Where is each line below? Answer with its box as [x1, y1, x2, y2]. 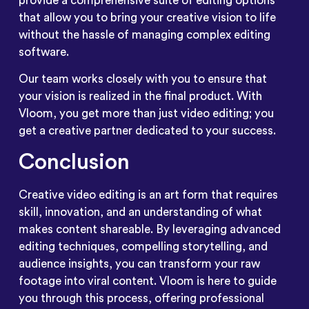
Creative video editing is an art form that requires [18, 189, 278, 201]
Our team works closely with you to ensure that [18, 72, 267, 85]
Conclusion [18, 151, 130, 174]
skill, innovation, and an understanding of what [18, 206, 262, 219]
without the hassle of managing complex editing [18, 28, 270, 41]
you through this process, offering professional [18, 292, 264, 305]
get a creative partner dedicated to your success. [18, 124, 276, 137]
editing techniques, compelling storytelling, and [18, 241, 268, 253]
